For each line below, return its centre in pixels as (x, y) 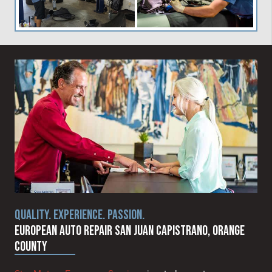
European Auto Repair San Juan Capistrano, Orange (130, 231)
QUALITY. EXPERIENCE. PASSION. (80, 216)
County (31, 247)
